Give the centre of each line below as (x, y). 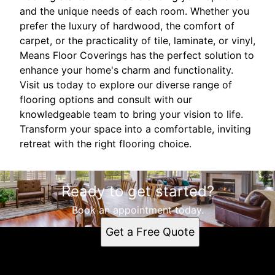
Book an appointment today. (137, 210)
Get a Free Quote (150, 231)
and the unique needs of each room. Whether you (134, 11)
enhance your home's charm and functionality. (126, 70)
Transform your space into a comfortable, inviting (135, 129)
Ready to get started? (137, 191)
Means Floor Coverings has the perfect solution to (137, 55)
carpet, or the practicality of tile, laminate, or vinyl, (137, 40)
